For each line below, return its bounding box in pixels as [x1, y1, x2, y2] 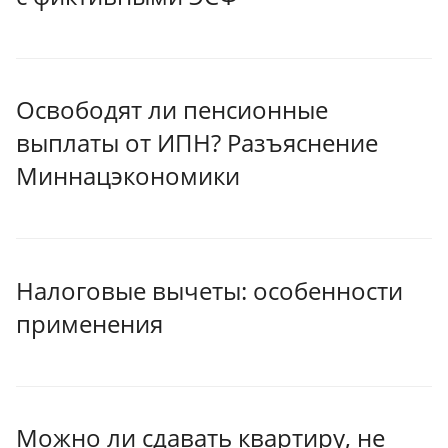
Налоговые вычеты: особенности [16, 273, 403, 307]
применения [16, 306, 163, 340]
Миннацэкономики [16, 159, 240, 193]
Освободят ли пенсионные [16, 93, 328, 127]
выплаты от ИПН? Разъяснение [16, 126, 378, 160]
